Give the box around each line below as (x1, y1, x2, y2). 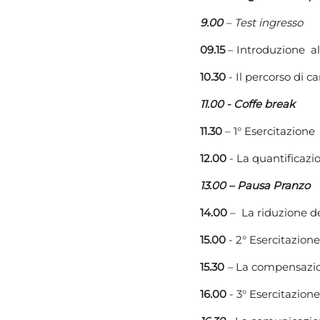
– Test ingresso (226, 16, 303, 29)
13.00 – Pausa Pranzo (200, 179, 313, 192)
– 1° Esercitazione (225, 124, 315, 138)
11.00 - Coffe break (200, 97, 295, 111)
